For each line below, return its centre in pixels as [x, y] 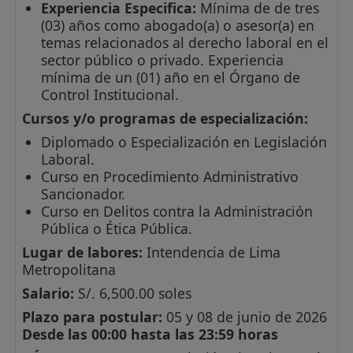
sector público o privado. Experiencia [163, 59]
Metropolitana [69, 269]
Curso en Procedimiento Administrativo [170, 176]
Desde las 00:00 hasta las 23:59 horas [150, 334]
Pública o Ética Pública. [117, 228]
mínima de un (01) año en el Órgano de [171, 77]
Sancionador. [84, 193]
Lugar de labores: [83, 252]
